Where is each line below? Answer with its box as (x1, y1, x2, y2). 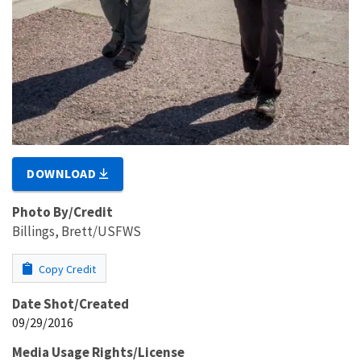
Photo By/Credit (12, 203, 113, 222)
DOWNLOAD (27, 165, 100, 182)
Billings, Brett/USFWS (12, 222, 141, 241)
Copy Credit (36, 262, 96, 277)
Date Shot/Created (12, 295, 129, 313)
